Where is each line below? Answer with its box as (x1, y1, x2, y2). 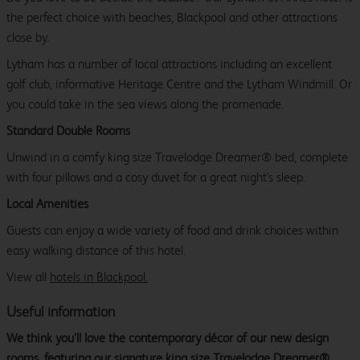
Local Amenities (6, 196, 88, 212)
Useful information (6, 303, 115, 321)
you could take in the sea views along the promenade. (6, 96, 284, 112)
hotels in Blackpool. (50, 269, 148, 285)
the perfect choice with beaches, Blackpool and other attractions (6, 10, 337, 26)
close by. (6, 30, 49, 46)
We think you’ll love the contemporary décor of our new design (6, 330, 329, 346)
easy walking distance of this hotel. (6, 243, 186, 259)
